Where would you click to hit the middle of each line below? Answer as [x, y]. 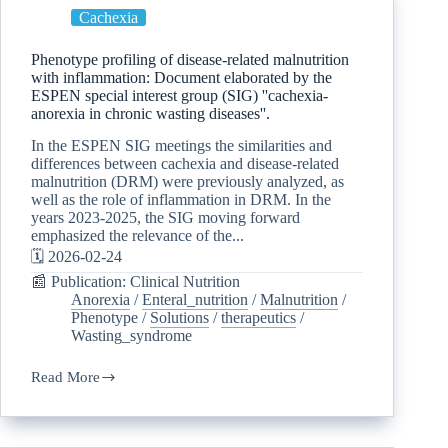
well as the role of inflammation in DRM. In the [181, 200]
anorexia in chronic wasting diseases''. [150, 113]
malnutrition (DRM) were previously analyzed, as [187, 182]
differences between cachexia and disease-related [185, 164]
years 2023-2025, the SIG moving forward [165, 218]
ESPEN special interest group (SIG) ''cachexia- [179, 95]
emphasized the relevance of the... [137, 236]
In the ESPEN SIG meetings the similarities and [181, 146]
